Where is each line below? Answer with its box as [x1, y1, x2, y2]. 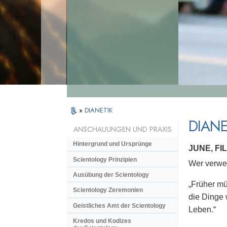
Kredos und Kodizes [73, 217, 131, 225]
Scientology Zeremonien [73, 186, 143, 194]
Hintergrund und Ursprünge [73, 140, 152, 148]
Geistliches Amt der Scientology [73, 202, 166, 209]
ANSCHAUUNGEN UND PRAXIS [73, 124, 172, 135]
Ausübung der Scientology [73, 171, 149, 178]
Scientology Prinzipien [73, 156, 137, 163]
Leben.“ [188, 205, 216, 214]
